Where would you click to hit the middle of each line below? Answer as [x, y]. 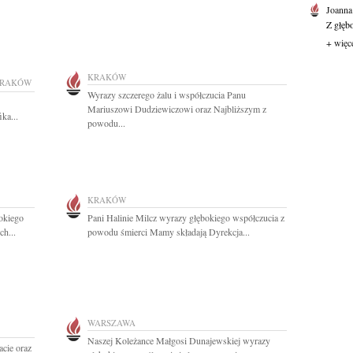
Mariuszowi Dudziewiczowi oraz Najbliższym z [177, 109]
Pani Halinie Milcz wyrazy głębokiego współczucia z [186, 217]
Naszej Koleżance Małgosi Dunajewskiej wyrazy [179, 340]
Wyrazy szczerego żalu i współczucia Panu [167, 95]
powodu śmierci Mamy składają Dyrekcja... [169, 232]
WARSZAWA [111, 323]
